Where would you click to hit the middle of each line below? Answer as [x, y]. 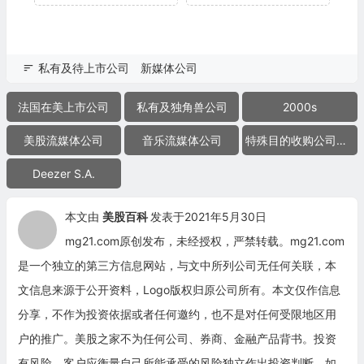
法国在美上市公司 [64, 107]
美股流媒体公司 [64, 141]
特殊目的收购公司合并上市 [342, 141]
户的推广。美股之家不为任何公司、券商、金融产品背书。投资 [177, 339]
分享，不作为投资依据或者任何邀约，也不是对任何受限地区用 [177, 314]
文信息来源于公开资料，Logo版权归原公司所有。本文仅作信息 [179, 290]
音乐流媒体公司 [182, 141]
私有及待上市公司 [83, 68]
